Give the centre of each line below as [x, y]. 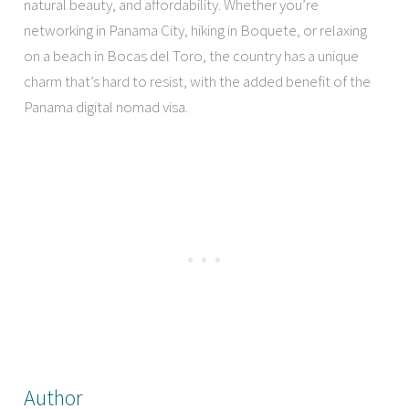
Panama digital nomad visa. [106, 106]
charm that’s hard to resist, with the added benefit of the [198, 81]
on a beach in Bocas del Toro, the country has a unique [192, 55]
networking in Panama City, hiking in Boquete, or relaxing [196, 30]
